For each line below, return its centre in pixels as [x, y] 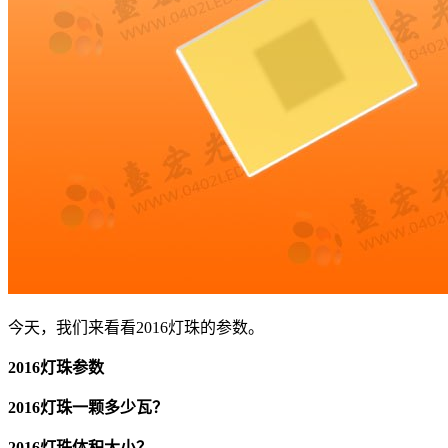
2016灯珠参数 [56, 367]
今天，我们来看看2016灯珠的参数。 [136, 327]
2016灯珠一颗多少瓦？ [88, 407]
